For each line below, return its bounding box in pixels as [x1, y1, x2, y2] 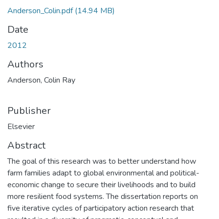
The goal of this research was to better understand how [7, 156, 196, 167]
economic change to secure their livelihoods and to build [7, 179, 196, 190]
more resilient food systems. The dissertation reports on [7, 191, 198, 202]
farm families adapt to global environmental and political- [7, 168, 199, 178]
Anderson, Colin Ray [7, 75, 75, 86]
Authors [7, 58, 44, 71]
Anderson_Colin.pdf [7, 5, 73, 16]
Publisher [7, 104, 51, 117]
